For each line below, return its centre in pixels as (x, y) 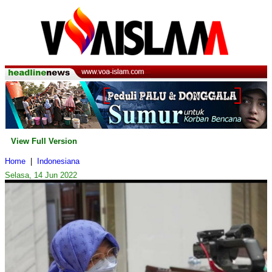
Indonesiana (58, 161)
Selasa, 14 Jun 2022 (41, 175)
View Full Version (44, 141)
